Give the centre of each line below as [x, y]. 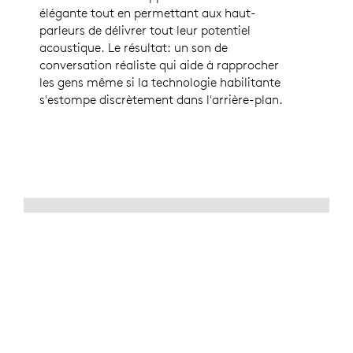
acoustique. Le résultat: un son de [134, 47]
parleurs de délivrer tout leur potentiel [145, 30]
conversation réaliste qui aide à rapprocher [159, 64]
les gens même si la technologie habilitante [160, 82]
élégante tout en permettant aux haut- [148, 12]
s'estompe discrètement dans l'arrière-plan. [161, 99]
